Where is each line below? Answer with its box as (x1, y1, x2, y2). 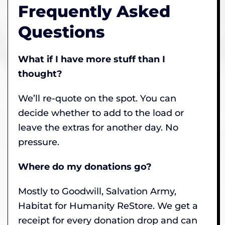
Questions (18, 22, 105, 42)
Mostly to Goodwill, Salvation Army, (18, 185, 176, 197)
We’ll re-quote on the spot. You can (18, 92, 176, 104)
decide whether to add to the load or (18, 107, 184, 119)
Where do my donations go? (18, 161, 152, 172)
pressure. (18, 136, 59, 148)
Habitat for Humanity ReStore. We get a (18, 200, 198, 211)
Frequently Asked (18, 1, 170, 21)
